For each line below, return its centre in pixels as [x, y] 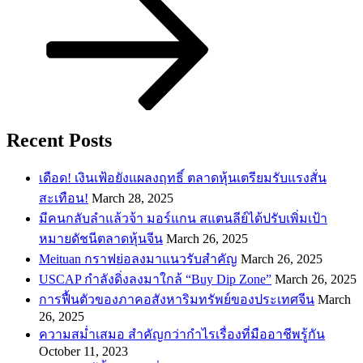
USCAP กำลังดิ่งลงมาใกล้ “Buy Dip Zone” [155, 279]
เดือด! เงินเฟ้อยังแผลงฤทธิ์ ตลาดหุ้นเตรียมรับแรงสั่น [183, 177]
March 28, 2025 [132, 198]
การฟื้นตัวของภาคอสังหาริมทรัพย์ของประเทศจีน [177, 299]
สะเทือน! [64, 198]
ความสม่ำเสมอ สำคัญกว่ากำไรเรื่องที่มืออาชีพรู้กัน [182, 334]
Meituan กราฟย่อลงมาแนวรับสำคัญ [138, 258]
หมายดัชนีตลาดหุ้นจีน [101, 238]
